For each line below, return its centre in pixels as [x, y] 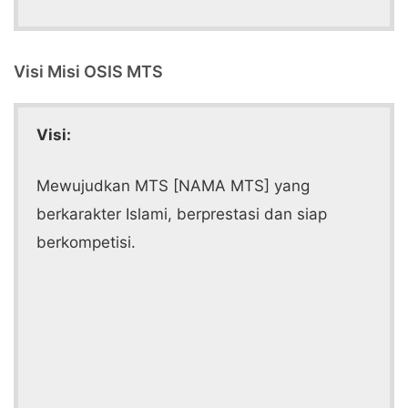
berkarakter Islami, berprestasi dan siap [182, 214]
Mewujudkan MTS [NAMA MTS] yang [173, 186]
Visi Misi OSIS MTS [88, 71]
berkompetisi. [86, 242]
